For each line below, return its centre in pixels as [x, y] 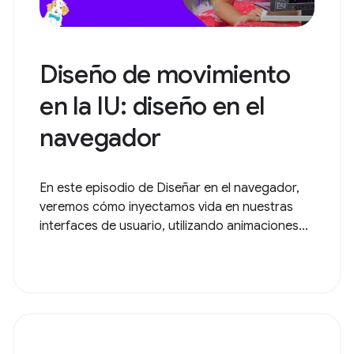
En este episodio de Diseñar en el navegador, [169, 188]
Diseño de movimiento [165, 74]
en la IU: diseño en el [152, 106]
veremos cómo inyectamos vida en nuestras [166, 207]
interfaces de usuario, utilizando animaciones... [174, 226]
